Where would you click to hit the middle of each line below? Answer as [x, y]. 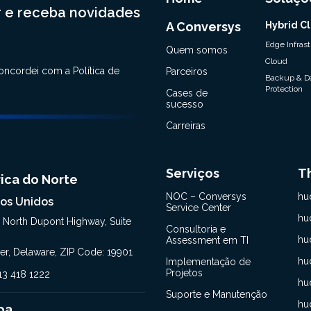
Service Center [199, 208]
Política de [96, 71]
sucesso [185, 104]
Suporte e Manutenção [217, 294]
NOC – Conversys [206, 196]
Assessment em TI [207, 240]
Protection [284, 89]
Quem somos [197, 50]
